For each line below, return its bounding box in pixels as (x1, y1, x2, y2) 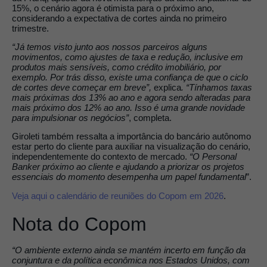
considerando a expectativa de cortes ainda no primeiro (12, 13, 226, 23)
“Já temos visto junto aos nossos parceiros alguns (12, 42, 207, 52)
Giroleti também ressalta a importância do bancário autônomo (12, 131, 251, 142)
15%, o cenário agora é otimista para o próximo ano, (12, 2, 214, 13)
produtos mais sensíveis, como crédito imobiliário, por (12, 62, 221, 73)
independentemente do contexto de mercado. (12, 151, 187, 162)
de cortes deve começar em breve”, (12, 82, 151, 93)
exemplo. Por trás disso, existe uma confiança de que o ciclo (12, 72, 248, 83)
